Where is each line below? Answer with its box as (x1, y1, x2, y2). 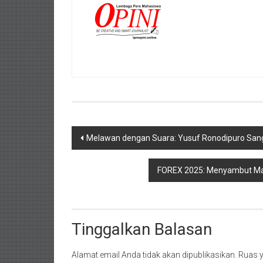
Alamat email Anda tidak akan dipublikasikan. (72, 249, 237, 259)
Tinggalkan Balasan (72, 219, 212, 239)
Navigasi (71, 126, 132, 146)
